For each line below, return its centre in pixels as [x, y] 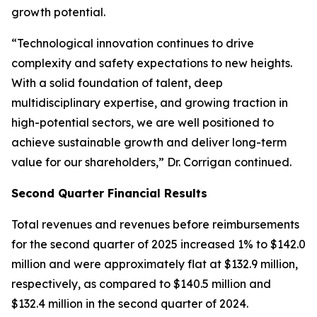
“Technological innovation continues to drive [133, 43]
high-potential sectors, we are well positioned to [143, 122]
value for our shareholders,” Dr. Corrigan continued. [151, 162]
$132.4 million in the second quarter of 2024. [130, 304]
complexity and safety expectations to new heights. [152, 63]
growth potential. [58, 12]
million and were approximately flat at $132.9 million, [155, 264]
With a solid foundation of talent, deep [117, 83]
